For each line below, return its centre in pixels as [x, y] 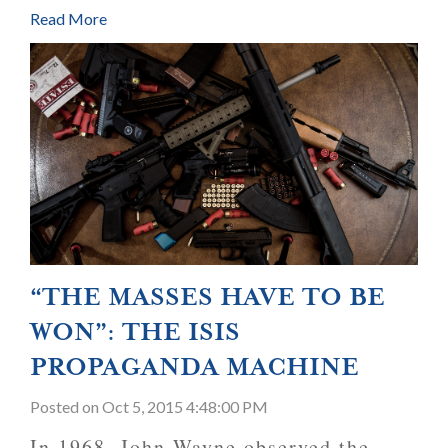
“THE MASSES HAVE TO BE [207, 296]
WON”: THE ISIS [135, 331]
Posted [56, 406]
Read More [68, 19]
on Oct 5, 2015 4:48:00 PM [175, 406]
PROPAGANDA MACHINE [194, 366]
